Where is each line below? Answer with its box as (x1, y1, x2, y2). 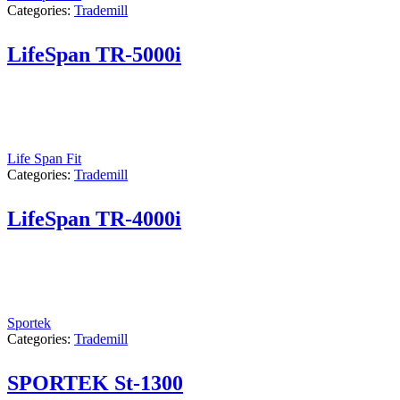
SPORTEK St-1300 (7, 371, 183, 396)
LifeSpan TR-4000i (7, 207, 181, 231)
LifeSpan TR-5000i (7, 43, 181, 67)
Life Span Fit (7, 151, 81, 167)
